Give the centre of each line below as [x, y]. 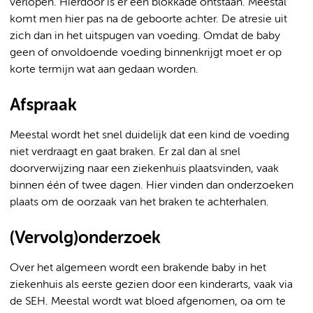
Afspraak [43, 105]
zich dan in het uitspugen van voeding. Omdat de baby [145, 36]
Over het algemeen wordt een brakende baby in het [138, 268]
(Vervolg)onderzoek [85, 238]
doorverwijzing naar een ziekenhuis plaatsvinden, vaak [144, 169]
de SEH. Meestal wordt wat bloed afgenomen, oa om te [148, 302]
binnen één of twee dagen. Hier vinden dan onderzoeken [152, 186]
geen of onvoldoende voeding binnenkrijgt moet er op [146, 53]
